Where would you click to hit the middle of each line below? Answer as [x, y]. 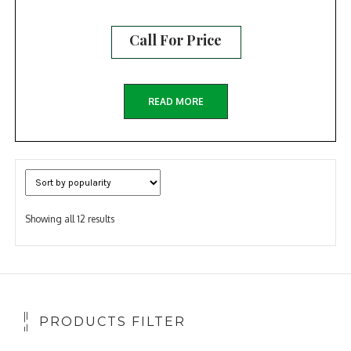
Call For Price [175, 40]
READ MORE [175, 101]
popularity [136, 248]
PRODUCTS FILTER [112, 321]
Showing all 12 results [70, 219]
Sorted [128, 218]
